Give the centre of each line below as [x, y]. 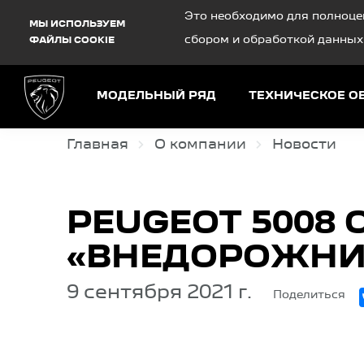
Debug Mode [45, 8]
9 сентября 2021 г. [160, 293]
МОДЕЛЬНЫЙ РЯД [157, 95]
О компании [200, 145]
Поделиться [311, 295]
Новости [304, 145]
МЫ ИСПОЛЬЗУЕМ [77, 24]
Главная [97, 145]
